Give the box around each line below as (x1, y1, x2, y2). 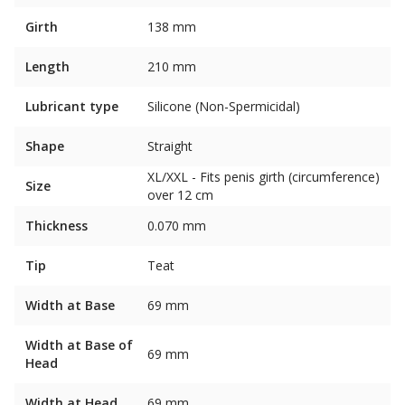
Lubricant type (25, 98, 118, 115)
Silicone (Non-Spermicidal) (147, 98, 300, 115)
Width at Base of (25, 336, 133, 353)
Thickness (25, 217, 88, 234)
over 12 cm (147, 186, 213, 203)
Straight (147, 137, 193, 155)
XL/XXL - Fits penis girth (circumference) (147, 168, 380, 185)
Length (25, 58, 70, 75)
